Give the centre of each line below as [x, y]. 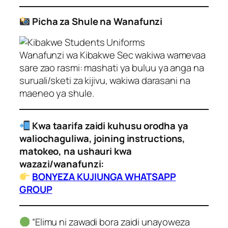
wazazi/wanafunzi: [62, 164]
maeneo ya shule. [57, 93]
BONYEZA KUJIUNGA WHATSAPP [104, 176]
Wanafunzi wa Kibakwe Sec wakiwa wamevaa [113, 55]
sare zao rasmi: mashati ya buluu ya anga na [112, 67]
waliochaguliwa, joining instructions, [103, 138]
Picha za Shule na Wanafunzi [97, 22]
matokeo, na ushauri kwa [76, 151]
